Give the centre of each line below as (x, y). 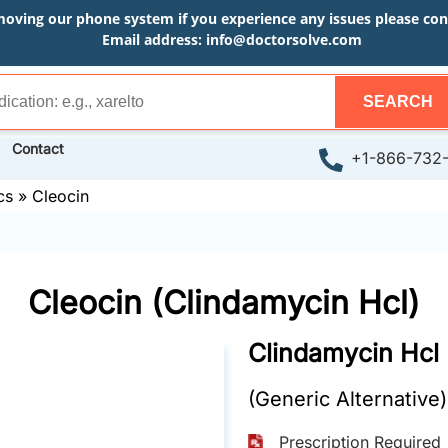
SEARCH (397, 101)
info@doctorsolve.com (283, 39)
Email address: (153, 39)
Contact (38, 148)
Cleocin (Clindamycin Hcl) (224, 302)
